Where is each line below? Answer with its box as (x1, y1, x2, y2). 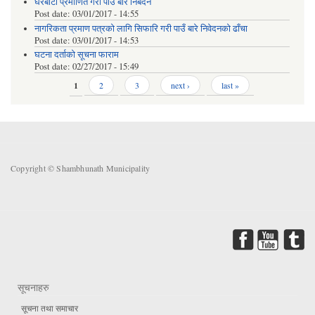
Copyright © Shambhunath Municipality (11, 162, 150, 174)
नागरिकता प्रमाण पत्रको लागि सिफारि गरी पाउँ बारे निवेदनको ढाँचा (34, 22, 247, 34)
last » (221, 79, 239, 91)
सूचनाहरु (18, 281, 49, 295)
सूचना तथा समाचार (21, 302, 78, 314)
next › (170, 79, 190, 91)
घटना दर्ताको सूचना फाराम (34, 49, 119, 61)
